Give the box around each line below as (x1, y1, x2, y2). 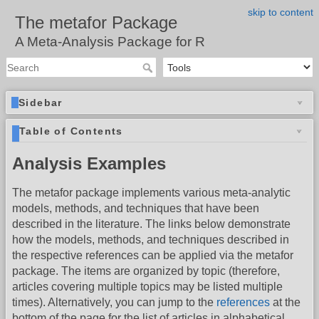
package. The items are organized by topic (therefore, (12, 265, 280, 278)
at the (270, 296, 300, 309)
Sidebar (19, 97, 63, 109)
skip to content (248, 6, 313, 18)
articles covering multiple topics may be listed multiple (12, 281, 283, 293)
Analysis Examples (12, 154, 166, 174)
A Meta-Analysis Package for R (15, 34, 205, 49)
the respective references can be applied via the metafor (12, 249, 293, 262)
